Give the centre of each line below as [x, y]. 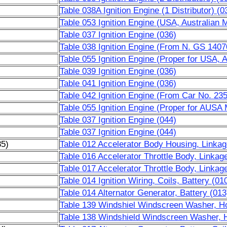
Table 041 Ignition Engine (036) [118, 83]
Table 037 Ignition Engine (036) [118, 35]
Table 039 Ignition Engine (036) [118, 71]
